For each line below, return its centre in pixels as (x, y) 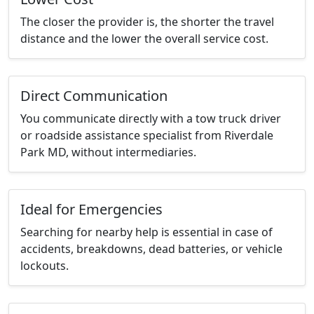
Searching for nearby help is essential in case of (146, 232)
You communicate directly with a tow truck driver (151, 119)
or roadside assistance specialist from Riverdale (147, 136)
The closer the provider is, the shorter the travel (147, 22)
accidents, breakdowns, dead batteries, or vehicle (151, 249)
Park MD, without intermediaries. (108, 152)
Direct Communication (94, 96)
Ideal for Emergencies (91, 210)
